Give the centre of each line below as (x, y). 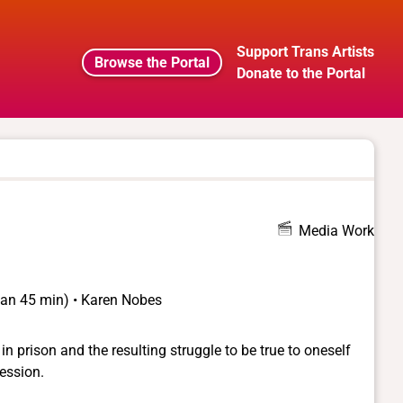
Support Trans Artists (305, 51)
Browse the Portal (152, 62)
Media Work (336, 231)
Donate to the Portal (301, 73)
